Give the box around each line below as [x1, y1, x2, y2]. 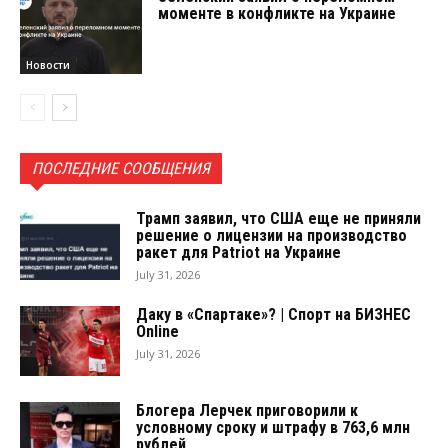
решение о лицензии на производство [136, 225, 407, 245]
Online [136, 321, 179, 341]
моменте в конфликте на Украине [158, 4, 397, 24]
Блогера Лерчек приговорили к [136, 400, 358, 420]
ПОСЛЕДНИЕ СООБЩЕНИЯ [32, 158, 210, 178]
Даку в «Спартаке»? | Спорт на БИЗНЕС [136, 304, 411, 324]
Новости [26, 57, 70, 72]
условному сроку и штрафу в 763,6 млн [136, 417, 410, 437]
